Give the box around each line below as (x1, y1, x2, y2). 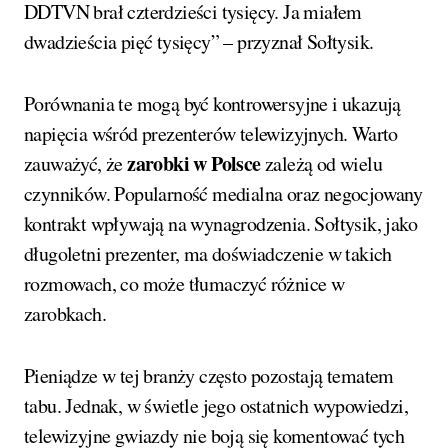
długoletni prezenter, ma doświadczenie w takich (24, 239, 392, 267)
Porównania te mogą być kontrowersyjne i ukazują (24, 89, 401, 117)
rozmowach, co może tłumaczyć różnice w (24, 269, 345, 297)
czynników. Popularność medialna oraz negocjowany (24, 179, 423, 207)
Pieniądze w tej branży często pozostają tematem (24, 361, 394, 389)
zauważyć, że (24, 149, 128, 177)
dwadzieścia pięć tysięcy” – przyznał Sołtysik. (24, 27, 374, 55)
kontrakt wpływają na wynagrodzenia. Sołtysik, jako (24, 209, 417, 237)
